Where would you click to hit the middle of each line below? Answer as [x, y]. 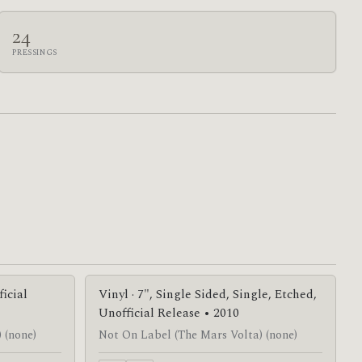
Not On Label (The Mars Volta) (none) [198, 336]
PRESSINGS [35, 52]
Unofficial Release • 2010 [169, 313]
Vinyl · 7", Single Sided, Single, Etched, [208, 294]
